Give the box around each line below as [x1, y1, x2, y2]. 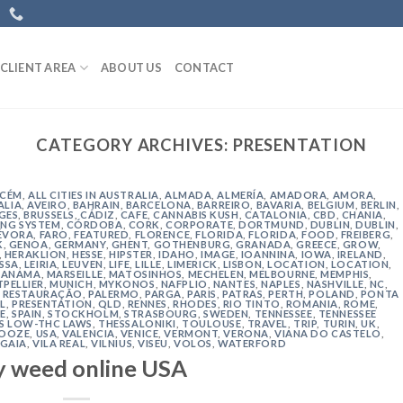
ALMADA [164, 189, 212, 201]
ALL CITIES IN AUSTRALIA [27, 189, 159, 201]
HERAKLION [4, 248, 67, 261]
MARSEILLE [46, 268, 103, 281]
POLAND [309, 288, 355, 300]
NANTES [212, 278, 256, 291]
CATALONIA [244, 209, 308, 221]
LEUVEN [62, 258, 103, 271]
